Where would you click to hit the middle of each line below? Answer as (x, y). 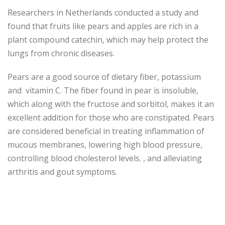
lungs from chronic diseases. (61, 53)
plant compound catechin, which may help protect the (108, 40)
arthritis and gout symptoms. (62, 172)
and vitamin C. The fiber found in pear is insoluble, (103, 91)
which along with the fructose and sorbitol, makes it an (111, 104)
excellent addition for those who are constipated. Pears (111, 118)
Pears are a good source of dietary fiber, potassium (104, 77)
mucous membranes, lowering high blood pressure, (105, 145)
